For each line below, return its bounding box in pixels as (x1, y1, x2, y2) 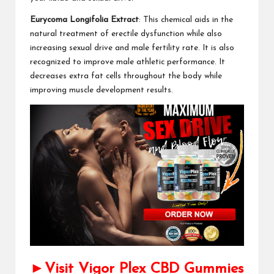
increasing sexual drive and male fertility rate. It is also (30, 43, 234, 52)
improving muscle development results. (30, 86, 173, 94)
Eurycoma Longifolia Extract (30, 15, 139, 24)
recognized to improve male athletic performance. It (30, 57, 225, 66)
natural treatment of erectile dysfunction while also (30, 29, 222, 38)
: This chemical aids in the (139, 15, 233, 24)
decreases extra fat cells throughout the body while (30, 72, 222, 80)
